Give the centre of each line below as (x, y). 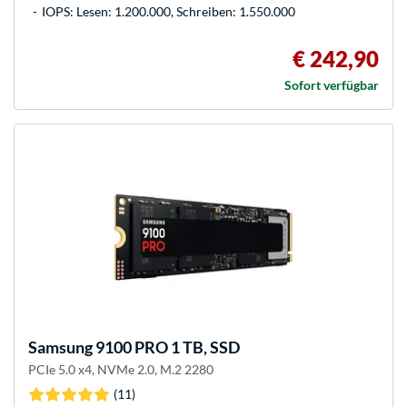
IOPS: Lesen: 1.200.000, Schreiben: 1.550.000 (169, 12)
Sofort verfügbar (332, 85)
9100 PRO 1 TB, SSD (166, 347)
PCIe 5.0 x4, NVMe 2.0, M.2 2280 (121, 370)
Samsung (60, 347)
